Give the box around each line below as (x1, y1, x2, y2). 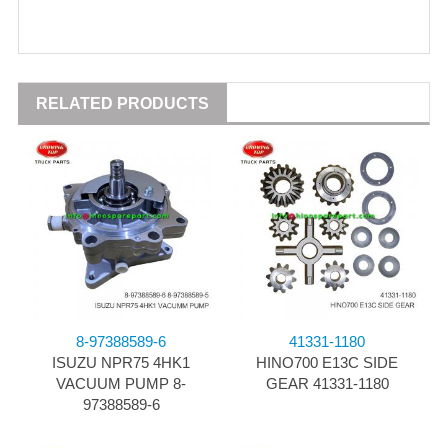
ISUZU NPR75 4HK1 (52, 354, 190, 372)
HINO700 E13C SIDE (256, 354, 398, 372)
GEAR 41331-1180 (265, 375, 389, 393)
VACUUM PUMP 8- (56, 375, 186, 393)
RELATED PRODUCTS (36, 95, 209, 113)
